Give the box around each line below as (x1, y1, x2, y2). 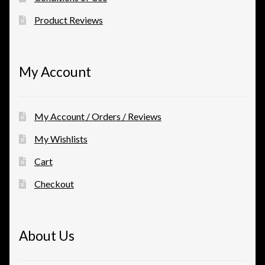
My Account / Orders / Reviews (34, 111, 161, 122)
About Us (19, 228, 75, 244)
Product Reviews (34, 14, 103, 25)
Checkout (34, 178, 74, 190)
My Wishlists (34, 133, 88, 145)
